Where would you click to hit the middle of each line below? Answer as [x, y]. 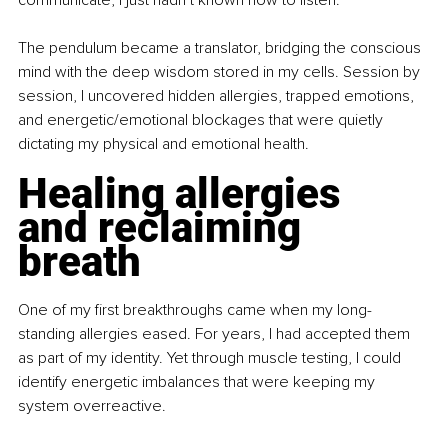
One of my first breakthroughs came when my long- [195, 310]
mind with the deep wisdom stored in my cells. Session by [221, 72]
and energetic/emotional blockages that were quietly [202, 120]
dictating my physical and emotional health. [163, 144]
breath [79, 262]
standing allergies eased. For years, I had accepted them [216, 334]
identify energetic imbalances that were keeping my [198, 382]
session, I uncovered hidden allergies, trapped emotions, [218, 96]
